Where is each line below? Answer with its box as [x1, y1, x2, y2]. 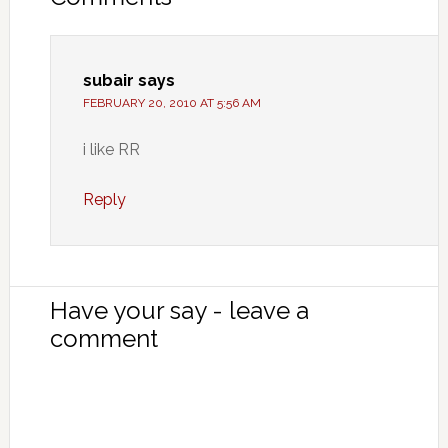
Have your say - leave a [49, 296, 309, 325]
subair [82, 71, 134, 90]
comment [49, 324, 158, 353]
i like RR [82, 140, 140, 159]
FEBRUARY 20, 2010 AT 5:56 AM [82, 96, 261, 110]
